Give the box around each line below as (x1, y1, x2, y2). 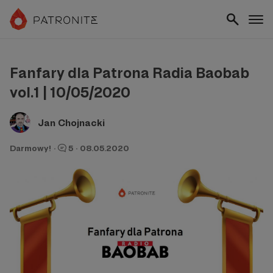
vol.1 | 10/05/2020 (10, 83, 130, 101)
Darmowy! (10, 143, 51, 153)
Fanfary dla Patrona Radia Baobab (10, 64, 249, 82)
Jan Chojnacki (38, 116, 105, 129)
